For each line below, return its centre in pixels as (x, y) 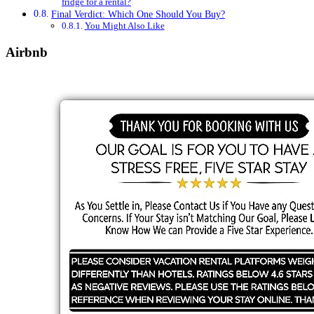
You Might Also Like (124, 26)
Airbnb (27, 53)
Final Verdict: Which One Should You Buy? (138, 14)
